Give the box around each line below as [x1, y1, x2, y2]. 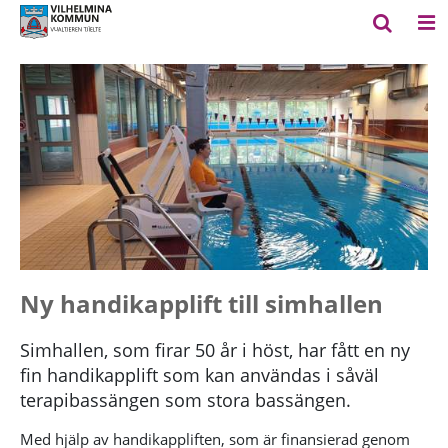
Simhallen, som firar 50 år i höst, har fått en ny [20, 337, 410, 362]
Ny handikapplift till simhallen [20, 286, 383, 320]
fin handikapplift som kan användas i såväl [20, 362, 379, 387]
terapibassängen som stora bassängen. [20, 387, 351, 412]
